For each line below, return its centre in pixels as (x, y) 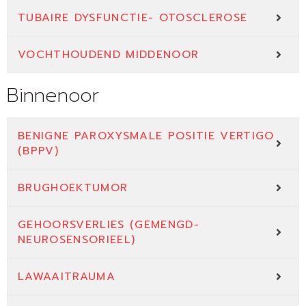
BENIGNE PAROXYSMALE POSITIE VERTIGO (146, 136)
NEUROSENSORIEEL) (77, 240)
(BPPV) (38, 151)
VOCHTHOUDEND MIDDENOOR (109, 55)
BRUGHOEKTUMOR (73, 188)
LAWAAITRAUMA (67, 277)
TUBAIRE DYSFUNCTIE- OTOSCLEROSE (133, 18)
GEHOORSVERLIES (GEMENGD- (109, 225)
